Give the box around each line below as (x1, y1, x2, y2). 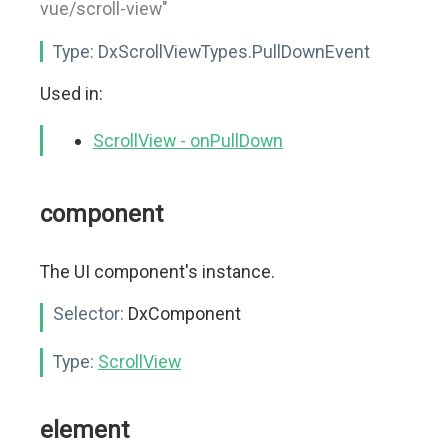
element (40, 416, 129, 444)
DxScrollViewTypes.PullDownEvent (94, 41, 370, 62)
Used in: (40, 83, 103, 104)
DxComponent (124, 303, 241, 324)
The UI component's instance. (40, 261, 275, 282)
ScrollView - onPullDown (93, 130, 283, 151)
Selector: (53, 303, 124, 324)
